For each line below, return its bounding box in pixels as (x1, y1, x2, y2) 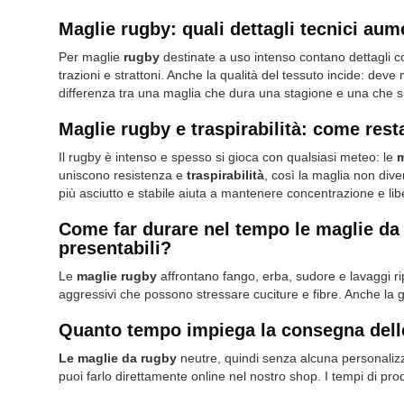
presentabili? (59, 237, 171, 258)
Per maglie (59, 49, 124, 64)
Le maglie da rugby (59, 350, 177, 365)
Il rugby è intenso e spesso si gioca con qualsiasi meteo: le (59, 149, 397, 164)
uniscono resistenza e (59, 167, 187, 182)
